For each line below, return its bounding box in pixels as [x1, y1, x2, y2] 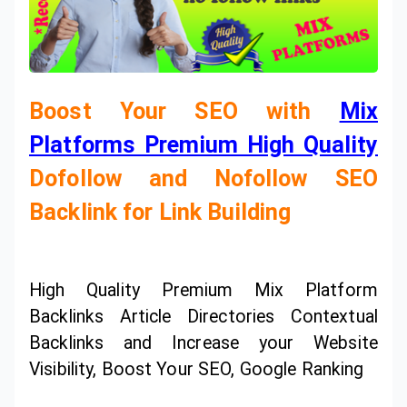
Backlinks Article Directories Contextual [29, 306, 378, 328]
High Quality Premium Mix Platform [29, 280, 378, 302]
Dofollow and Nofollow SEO [29, 165, 378, 193]
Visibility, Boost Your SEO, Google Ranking [29, 359, 364, 381]
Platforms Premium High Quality [29, 132, 378, 159]
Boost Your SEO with [29, 98, 340, 125]
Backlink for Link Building [29, 199, 292, 226]
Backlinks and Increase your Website [29, 333, 378, 354]
